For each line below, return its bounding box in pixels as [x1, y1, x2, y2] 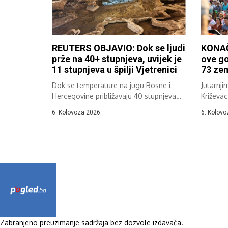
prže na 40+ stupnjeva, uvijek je [52, 53, 182, 64]
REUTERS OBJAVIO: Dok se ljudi [52, 42, 185, 53]
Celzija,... [52, 102, 81, 111]
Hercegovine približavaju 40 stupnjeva [52, 91, 176, 100]
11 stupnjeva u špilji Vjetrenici [52, 64, 177, 75]
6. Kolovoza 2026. [52, 108, 102, 116]
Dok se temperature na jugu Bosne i [52, 80, 170, 90]
